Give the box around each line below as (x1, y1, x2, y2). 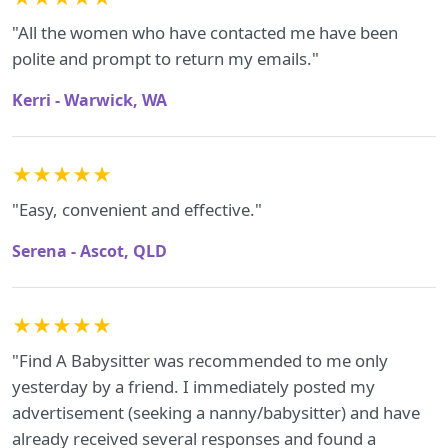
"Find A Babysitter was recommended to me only (12, 349, 388, 372)
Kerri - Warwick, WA (12, 89, 167, 111)
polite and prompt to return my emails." (12, 47, 319, 70)
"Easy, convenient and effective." (12, 198, 262, 221)
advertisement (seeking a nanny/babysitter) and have (12, 401, 420, 424)
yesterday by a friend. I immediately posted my (12, 375, 375, 398)
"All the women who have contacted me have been (12, 21, 398, 44)
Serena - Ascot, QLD (12, 240, 167, 262)
